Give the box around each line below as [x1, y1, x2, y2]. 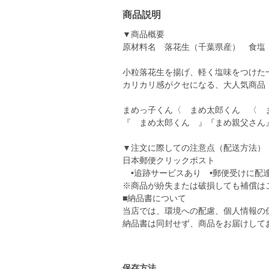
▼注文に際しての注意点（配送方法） [122, 143, 265, 153]
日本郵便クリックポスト [122, 156, 215, 165]
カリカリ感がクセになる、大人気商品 [122, 80, 265, 89]
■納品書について [122, 193, 186, 203]
